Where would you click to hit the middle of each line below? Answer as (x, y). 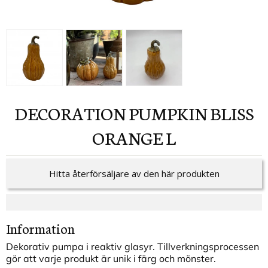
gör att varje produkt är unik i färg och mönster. (111, 259)
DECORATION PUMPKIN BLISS (21, 112)
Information (40, 229)
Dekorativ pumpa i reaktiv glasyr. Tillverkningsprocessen (133, 247)
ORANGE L (134, 137)
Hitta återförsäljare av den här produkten (134, 174)
